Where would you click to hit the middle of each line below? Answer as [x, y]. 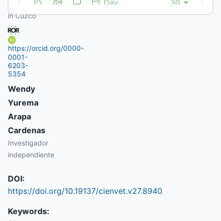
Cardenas [27, 130]
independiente [31, 155]
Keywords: [29, 211]
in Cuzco [22, 16]
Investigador [28, 143]
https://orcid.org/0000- [46, 48]
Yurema [23, 103]
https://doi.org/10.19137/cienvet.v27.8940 [85, 191]
